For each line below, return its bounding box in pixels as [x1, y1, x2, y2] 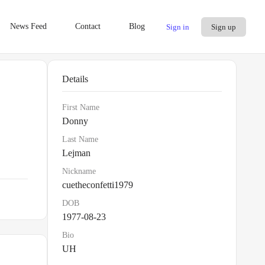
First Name [62, 103, 99, 112]
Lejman [62, 148, 91, 158]
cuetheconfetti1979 [62, 180, 133, 190]
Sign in [166, 22, 189, 31]
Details [62, 74, 88, 84]
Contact [75, 22, 101, 31]
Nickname [62, 167, 96, 176]
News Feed [9, 22, 47, 31]
